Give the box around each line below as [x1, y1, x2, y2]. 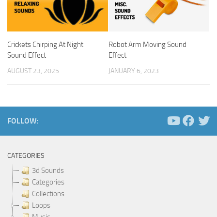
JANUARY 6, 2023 [108, 66, 159, 75]
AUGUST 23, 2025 [7, 66, 59, 75]
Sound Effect [7, 50, 46, 60]
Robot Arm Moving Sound [108, 40, 186, 49]
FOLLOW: [7, 116, 39, 125]
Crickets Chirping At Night [7, 40, 83, 49]
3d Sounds [32, 166, 64, 175]
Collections [32, 189, 64, 198]
